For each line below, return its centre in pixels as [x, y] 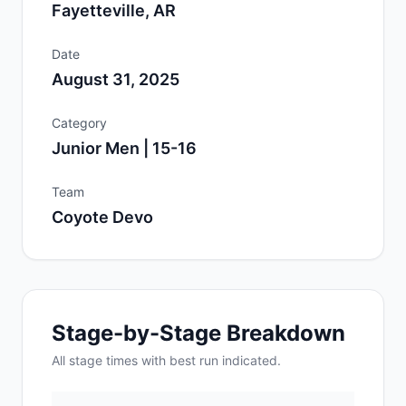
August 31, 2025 [116, 79]
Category [79, 123]
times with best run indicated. [192, 360]
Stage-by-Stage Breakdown [198, 333]
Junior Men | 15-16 [124, 148]
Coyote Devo [102, 217]
